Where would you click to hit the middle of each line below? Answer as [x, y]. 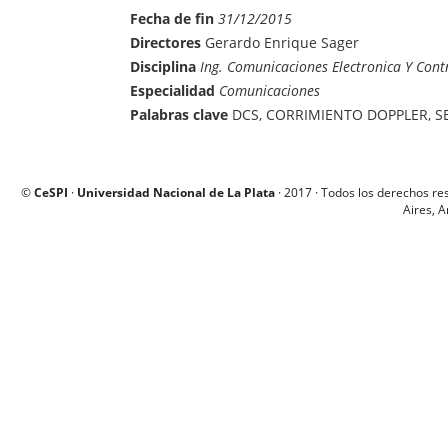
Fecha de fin [172, 18]
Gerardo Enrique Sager [280, 42]
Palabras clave [179, 114]
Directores [165, 42]
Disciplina [163, 66]
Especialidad [172, 90]
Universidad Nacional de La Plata [176, 192]
